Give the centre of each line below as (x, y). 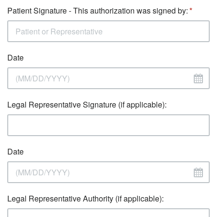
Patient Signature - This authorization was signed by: (98, 10)
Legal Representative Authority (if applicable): (85, 198)
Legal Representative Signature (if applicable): (87, 104)
